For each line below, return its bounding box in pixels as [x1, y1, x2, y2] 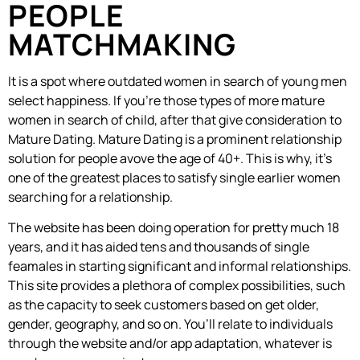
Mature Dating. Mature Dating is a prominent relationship [8, 129, 342, 148]
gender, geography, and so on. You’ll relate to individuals [8, 314, 333, 333]
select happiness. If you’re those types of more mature [8, 91, 325, 109]
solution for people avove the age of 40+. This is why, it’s [8, 149, 332, 167]
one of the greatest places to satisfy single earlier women [8, 168, 341, 186]
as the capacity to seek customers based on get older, [8, 295, 319, 313]
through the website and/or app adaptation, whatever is [8, 333, 332, 352]
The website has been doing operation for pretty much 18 [8, 218, 339, 236]
